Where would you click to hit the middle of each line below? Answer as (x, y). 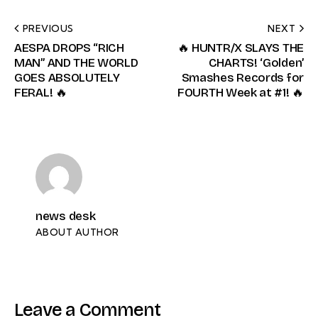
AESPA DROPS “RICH (69, 48)
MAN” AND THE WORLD (76, 63)
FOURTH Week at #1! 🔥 (241, 93)
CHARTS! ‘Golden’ (256, 63)
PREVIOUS (48, 29)
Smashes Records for (242, 78)
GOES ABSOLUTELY (67, 78)
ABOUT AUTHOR (77, 232)
